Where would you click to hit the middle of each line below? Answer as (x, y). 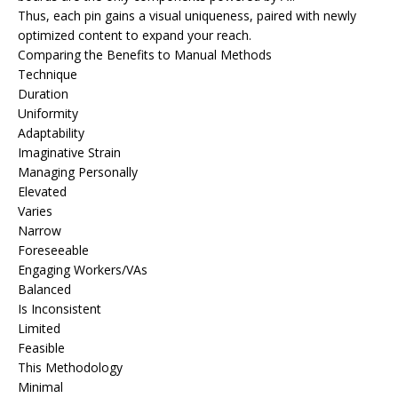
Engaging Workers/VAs (83, 269)
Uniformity (48, 113)
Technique (48, 74)
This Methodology (70, 367)
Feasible (41, 347)
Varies (35, 211)
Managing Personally (78, 171)
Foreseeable (53, 250)
